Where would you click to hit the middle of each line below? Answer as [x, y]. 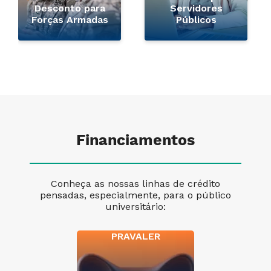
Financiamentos [135, 141]
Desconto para [70, 8]
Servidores [196, 8]
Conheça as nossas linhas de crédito [135, 184]
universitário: [135, 207]
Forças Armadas [70, 20]
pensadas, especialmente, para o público [135, 195]
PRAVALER [135, 237]
